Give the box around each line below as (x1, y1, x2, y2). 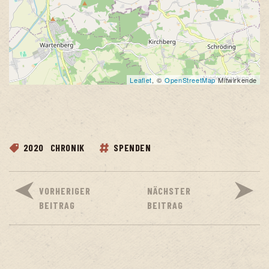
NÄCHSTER (147, 184, 192, 196)
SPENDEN (113, 141, 151, 153)
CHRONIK (50, 141, 85, 153)
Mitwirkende (215, 74, 257, 85)
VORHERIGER (39, 184, 91, 196)
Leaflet (130, 74, 152, 85)
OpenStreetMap (165, 74, 216, 85)
